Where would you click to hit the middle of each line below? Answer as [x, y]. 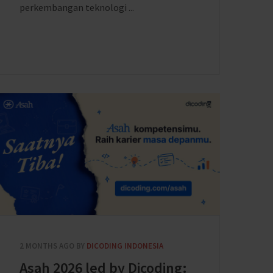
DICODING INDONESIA [125, 246]
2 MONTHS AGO [47, 246]
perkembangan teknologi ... [77, 7]
